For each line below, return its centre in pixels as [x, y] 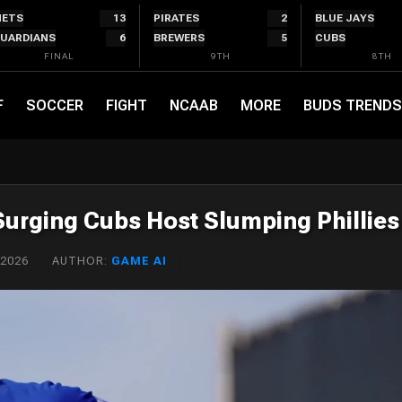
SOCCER [54, 105]
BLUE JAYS [345, 17]
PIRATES [176, 17]
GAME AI [139, 261]
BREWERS [179, 37]
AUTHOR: [82, 261]
